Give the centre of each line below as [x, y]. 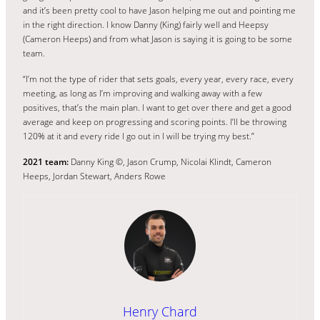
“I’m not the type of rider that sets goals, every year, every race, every [158, 79]
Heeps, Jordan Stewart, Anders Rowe [94, 176]
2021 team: [46, 161]
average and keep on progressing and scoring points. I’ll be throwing [155, 121]
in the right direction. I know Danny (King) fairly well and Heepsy [146, 24]
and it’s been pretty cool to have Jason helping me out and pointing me [159, 10]
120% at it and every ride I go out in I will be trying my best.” [139, 136]
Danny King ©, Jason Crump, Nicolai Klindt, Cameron [170, 161]
